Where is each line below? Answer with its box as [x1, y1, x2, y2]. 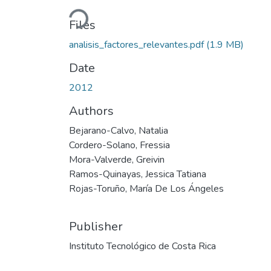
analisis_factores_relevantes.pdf [69, 38, 206, 51]
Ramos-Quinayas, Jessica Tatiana [69, 167, 206, 181]
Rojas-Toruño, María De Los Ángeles [69, 181, 224, 195]
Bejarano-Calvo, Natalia [69, 123, 168, 137]
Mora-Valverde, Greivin [69, 152, 165, 166]
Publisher [69, 218, 123, 235]
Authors [69, 102, 114, 119]
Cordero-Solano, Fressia [69, 138, 170, 152]
